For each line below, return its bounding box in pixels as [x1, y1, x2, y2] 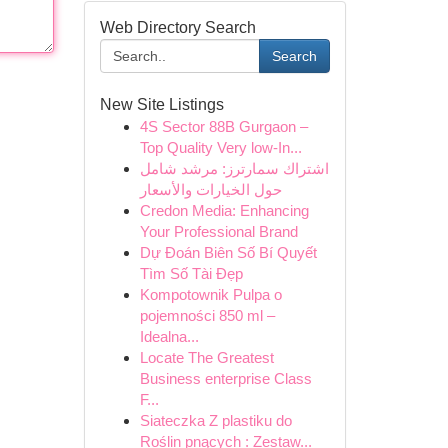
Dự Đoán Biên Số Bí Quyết [139, 244, 317, 261]
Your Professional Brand [139, 223, 298, 240]
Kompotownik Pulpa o [139, 286, 282, 303]
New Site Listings [99, 96, 224, 113]
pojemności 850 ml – [139, 307, 275, 324]
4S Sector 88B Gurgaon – [139, 118, 308, 135]
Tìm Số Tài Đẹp [139, 265, 243, 282]
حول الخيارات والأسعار [139, 181, 282, 198]
